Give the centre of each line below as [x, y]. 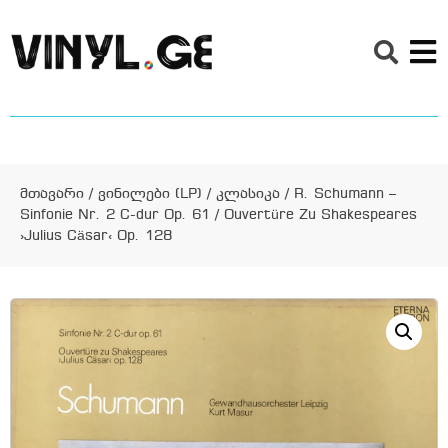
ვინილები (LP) [150, 194]
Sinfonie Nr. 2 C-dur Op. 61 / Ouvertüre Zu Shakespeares [218, 215]
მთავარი [52, 194]
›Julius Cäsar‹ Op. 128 [96, 236]
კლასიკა [248, 194]
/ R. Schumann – [338, 194]
